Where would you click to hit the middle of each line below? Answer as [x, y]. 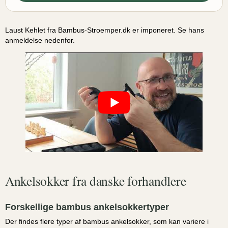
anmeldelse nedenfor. [40, 40]
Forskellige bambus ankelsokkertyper [87, 207]
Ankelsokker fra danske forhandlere [96, 180]
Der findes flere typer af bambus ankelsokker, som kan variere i [107, 222]
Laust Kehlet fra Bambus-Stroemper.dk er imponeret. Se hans [105, 30]
